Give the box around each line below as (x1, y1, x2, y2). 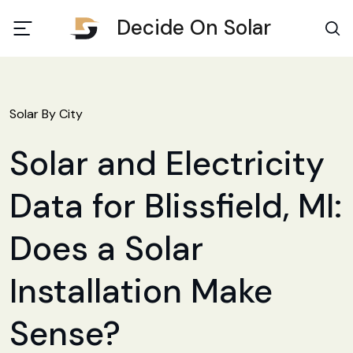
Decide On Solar (117, 14, 272, 41)
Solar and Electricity (9, 142, 325, 185)
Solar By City (9, 106, 83, 122)
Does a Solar (9, 227, 203, 270)
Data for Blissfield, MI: (9, 184, 342, 228)
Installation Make (9, 269, 273, 313)
